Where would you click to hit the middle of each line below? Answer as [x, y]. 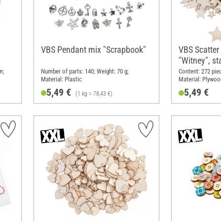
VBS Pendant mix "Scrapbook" [93, 50]
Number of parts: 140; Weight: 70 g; [85, 71]
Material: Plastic [61, 79]
